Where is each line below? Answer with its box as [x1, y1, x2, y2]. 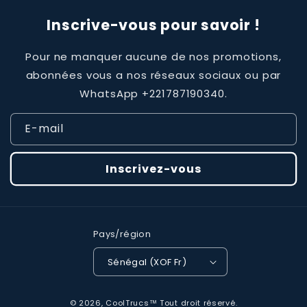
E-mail [25, 121, 64, 136]
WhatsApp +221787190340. [79, 86, 228, 101]
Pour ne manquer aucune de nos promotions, [25, 49, 282, 64]
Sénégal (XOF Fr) [173, 255, 187, 269]
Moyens [153, 288, 196, 302]
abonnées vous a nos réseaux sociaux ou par [25, 68, 282, 82]
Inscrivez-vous [106, 161, 201, 177]
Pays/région [93, 228, 151, 241]
